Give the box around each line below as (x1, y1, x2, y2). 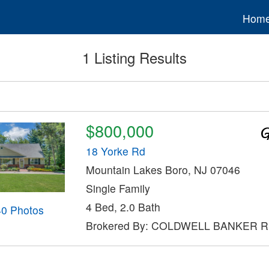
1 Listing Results (82, 47, 187, 68)
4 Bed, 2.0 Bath (85, 199, 160, 215)
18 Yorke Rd (85, 144, 145, 159)
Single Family (85, 181, 150, 196)
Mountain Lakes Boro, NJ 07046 (85, 162, 240, 178)
